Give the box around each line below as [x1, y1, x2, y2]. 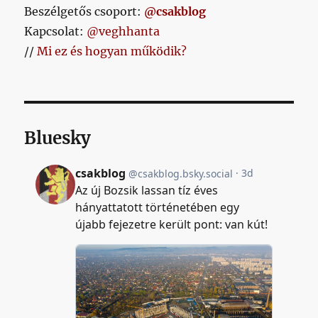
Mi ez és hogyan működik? [37, 43, 187, 58]
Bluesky [24, 126, 92, 149]
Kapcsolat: [24, 23, 87, 38]
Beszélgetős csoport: [24, 4, 145, 18]
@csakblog [144, 4, 207, 18]
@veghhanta [87, 23, 160, 38]
